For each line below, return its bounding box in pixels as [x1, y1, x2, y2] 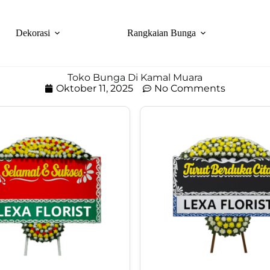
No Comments [154, 83, 225, 94]
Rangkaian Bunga [127, 28, 196, 38]
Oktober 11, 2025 [56, 83, 133, 94]
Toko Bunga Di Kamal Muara [67, 72, 202, 83]
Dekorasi [16, 28, 51, 38]
